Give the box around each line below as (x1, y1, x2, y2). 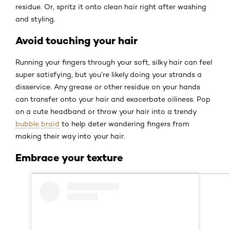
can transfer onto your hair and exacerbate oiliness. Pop (15, 95, 210, 104)
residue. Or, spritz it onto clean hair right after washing (15, 3, 206, 11)
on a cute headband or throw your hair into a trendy (15, 107, 196, 116)
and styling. (15, 15, 55, 24)
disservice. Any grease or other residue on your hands (15, 83, 200, 91)
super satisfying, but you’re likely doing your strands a (15, 70, 202, 79)
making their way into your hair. (15, 132, 125, 141)
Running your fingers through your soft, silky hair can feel (15, 58, 212, 67)
